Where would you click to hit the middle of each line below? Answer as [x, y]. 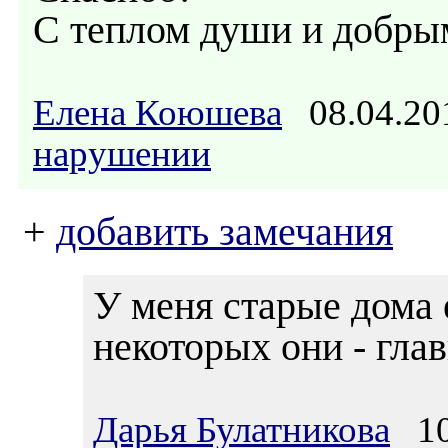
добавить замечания [224, 232]
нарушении [122, 153]
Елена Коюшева [157, 112]
